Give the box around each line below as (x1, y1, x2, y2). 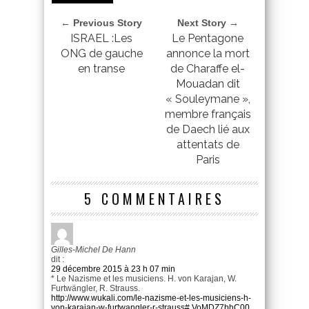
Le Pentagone (172, 32, 243, 46)
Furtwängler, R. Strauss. (51, 283, 140, 294)
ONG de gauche (60, 47, 143, 61)
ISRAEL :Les (70, 32, 132, 46)
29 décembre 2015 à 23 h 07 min (51, 264, 175, 275)
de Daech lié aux (166, 123, 250, 137)
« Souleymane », (165, 92, 250, 106)
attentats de (176, 138, 239, 152)
